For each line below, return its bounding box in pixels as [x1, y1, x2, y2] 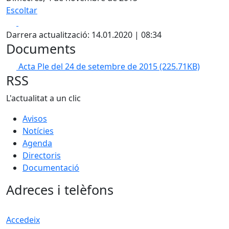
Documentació [22, 162, 79, 173]
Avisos [22, 113, 47, 124]
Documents [6, 40, 76, 57]
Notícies [22, 125, 54, 136]
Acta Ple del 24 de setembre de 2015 [18, 61, 159, 72]
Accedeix [6, 214, 40, 225]
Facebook [18, 16, 55, 28]
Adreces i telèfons [6, 181, 113, 198]
